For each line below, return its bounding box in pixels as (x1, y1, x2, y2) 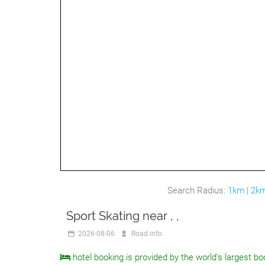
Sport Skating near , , (66, 209, 179, 223)
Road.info (129, 230, 162, 238)
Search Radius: (167, 185, 228, 196)
